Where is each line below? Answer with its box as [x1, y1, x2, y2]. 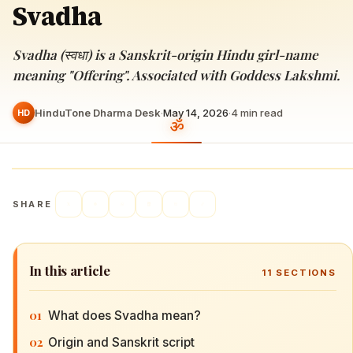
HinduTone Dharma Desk [35, 106, 161, 119]
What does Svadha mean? [48, 307, 201, 323]
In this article [29, 262, 110, 279]
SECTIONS [272, 267, 336, 278]
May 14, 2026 [163, 106, 229, 119]
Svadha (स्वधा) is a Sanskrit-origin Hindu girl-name [13, 46, 318, 63]
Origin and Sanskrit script [48, 334, 195, 350]
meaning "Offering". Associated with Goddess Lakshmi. [13, 66, 340, 84]
